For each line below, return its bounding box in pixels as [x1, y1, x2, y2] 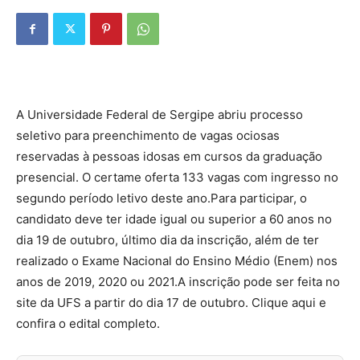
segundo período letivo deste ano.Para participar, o [16, 190, 307, 206]
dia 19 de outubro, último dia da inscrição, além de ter [16, 232, 319, 247]
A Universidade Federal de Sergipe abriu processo [16, 107, 303, 122]
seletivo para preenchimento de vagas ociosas [16, 128, 280, 143]
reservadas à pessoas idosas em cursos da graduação [16, 149, 322, 164]
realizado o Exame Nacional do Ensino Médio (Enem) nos [16, 253, 337, 268]
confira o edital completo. [16, 316, 160, 331]
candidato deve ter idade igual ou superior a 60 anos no [16, 211, 332, 227]
